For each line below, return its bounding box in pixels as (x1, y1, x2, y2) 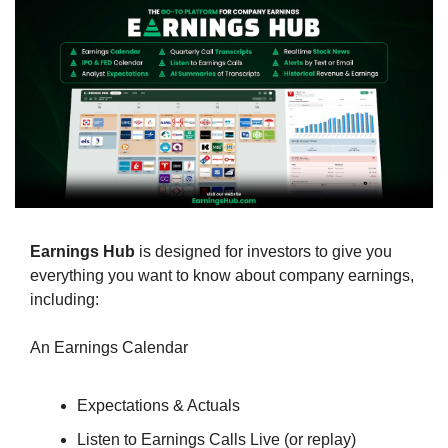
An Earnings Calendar (30, 339, 188, 357)
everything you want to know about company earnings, (30, 267, 414, 285)
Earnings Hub (30, 243, 135, 261)
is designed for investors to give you (135, 243, 392, 261)
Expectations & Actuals (77, 397, 240, 415)
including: (30, 291, 99, 309)
